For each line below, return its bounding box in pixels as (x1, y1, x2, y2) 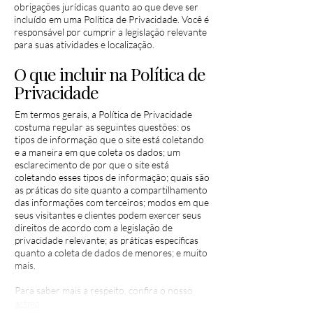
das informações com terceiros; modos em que (15, 196, 209, 208)
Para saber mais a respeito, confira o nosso (15, 284, 193, 296)
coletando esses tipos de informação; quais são (15, 171, 210, 183)
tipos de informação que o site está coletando (15, 133, 204, 145)
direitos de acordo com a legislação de (15, 221, 173, 233)
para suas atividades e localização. (14, 38, 154, 50)
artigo (15, 297, 40, 309)
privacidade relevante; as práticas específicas (15, 234, 198, 246)
